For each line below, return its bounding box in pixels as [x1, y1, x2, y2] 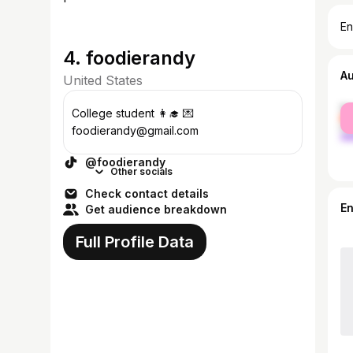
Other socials [110, 165, 173, 177]
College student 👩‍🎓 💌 [72, 106, 183, 120]
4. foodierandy [63, 46, 195, 69]
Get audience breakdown [85, 203, 227, 216]
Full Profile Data [76, 232, 194, 251]
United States [63, 72, 143, 88]
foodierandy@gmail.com [72, 124, 199, 137]
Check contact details [85, 187, 209, 200]
